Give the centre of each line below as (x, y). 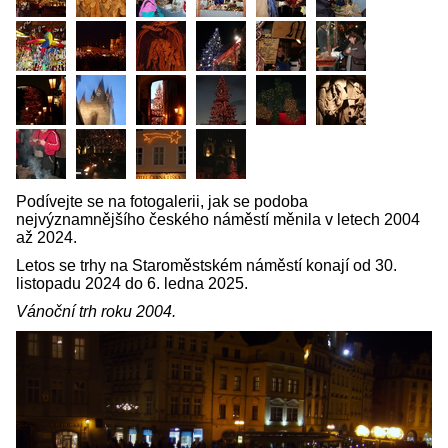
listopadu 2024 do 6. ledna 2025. (134, 284)
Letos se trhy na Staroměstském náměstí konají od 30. (206, 266)
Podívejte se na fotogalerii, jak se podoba (162, 202)
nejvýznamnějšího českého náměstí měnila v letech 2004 (218, 220)
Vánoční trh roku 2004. (96, 312)
